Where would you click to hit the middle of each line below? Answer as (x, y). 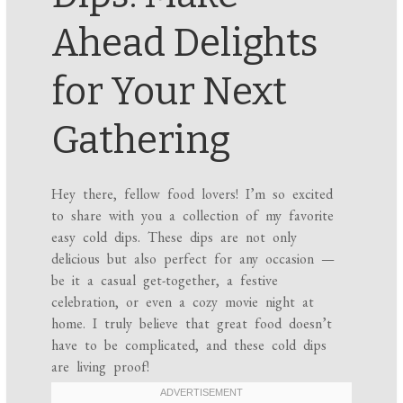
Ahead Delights (185, 44)
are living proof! (101, 367)
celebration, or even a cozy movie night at (183, 302)
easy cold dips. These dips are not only (175, 237)
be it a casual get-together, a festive (165, 281)
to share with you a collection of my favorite (193, 216)
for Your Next (170, 92)
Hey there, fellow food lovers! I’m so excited (193, 194)
